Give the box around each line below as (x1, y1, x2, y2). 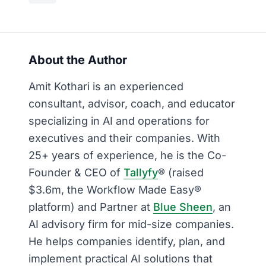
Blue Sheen (153, 200, 213, 213)
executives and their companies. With (28, 131, 220, 144)
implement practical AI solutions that (28, 252, 213, 265)
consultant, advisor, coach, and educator (28, 97, 235, 110)
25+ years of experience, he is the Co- (28, 148, 226, 161)
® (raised (158, 166, 204, 179)
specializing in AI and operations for (28, 114, 210, 127)
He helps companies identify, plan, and (28, 235, 225, 248)
